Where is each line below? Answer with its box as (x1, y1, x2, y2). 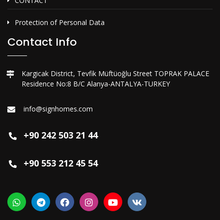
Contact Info (7, 34, 77, 50)
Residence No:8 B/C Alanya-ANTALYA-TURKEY (21, 79, 170, 88)
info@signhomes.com (24, 104, 93, 113)
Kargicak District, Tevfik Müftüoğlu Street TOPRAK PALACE (21, 68, 209, 78)
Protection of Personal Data (15, 17, 105, 27)
